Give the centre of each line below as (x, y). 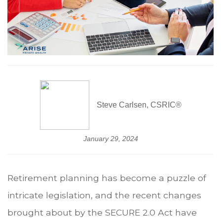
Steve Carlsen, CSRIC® (139, 105)
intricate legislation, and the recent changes (104, 195)
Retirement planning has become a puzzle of (107, 178)
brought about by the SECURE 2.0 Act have (102, 213)
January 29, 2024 (110, 139)
